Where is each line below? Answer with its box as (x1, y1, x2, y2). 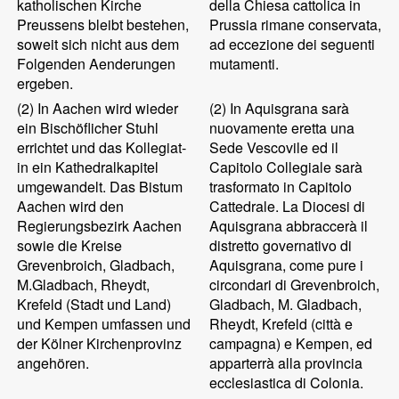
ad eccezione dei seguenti (209, 34, 376, 54)
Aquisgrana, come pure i (209, 255, 364, 275)
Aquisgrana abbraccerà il (209, 216, 369, 236)
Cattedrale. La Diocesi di (209, 196, 366, 216)
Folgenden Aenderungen (17, 53, 176, 74)
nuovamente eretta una (209, 118, 355, 138)
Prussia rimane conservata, (209, 14, 382, 35)
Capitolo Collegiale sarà (209, 157, 363, 177)
